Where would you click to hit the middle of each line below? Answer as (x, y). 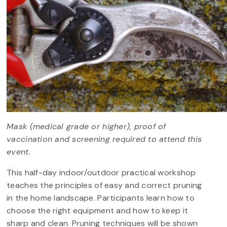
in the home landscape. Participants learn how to (101, 198)
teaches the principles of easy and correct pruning (104, 185)
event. (18, 152)
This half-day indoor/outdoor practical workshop (101, 173)
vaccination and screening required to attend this (104, 139)
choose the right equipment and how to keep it (98, 211)
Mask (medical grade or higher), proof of (86, 127)
